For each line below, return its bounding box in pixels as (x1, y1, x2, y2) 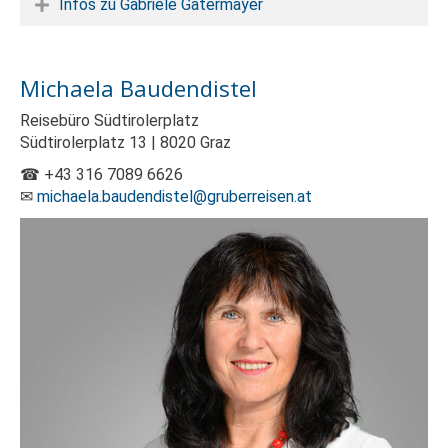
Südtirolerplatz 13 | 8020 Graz (20, 133, 231, 152)
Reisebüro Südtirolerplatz (20, 111, 199, 130)
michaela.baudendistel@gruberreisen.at (37, 187, 312, 206)
